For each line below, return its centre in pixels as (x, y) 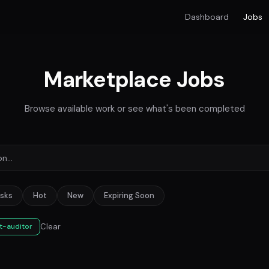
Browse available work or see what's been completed (134, 109)
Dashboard (207, 17)
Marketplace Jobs (134, 80)
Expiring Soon (129, 195)
